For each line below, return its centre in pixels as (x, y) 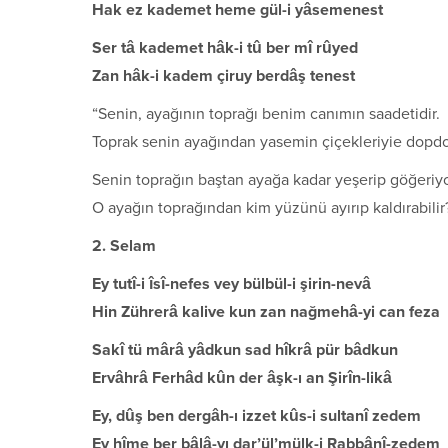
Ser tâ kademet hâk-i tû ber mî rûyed (225, 47)
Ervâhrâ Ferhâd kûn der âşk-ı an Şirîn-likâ (242, 377)
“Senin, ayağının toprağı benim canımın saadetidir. (266, 113)
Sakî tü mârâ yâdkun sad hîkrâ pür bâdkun (245, 349)
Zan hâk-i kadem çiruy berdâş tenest (223, 75)
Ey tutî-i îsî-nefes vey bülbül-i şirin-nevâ (231, 283)
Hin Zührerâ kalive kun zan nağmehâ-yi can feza (266, 311)
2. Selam (124, 245)
